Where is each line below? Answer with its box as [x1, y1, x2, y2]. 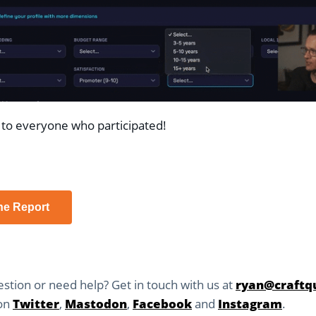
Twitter [13, 296, 59, 312]
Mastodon [65, 296, 127, 312]
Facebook [133, 296, 192, 312]
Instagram [218, 296, 282, 312]
